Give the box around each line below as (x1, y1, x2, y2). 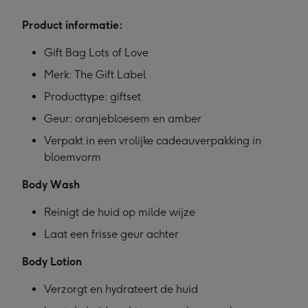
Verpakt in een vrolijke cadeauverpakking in (44, 134, 261, 148)
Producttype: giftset (44, 90, 141, 104)
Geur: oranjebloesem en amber (44, 112, 201, 126)
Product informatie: (22, 19, 123, 32)
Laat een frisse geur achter (44, 228, 179, 241)
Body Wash (22, 178, 80, 192)
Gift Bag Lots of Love (44, 46, 148, 60)
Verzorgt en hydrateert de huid (44, 283, 198, 296)
